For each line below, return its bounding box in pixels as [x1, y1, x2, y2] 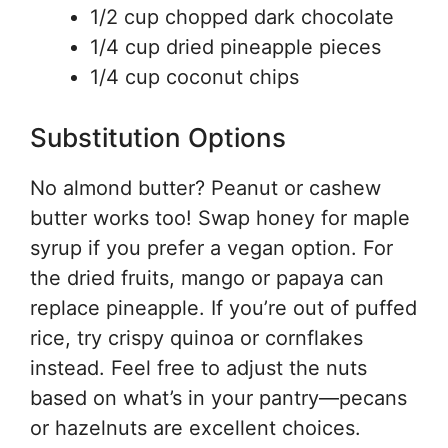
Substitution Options [30, 121, 286, 153]
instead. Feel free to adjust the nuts [30, 355, 367, 380]
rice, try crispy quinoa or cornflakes [30, 325, 363, 350]
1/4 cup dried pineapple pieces [90, 34, 381, 59]
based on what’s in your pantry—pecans [30, 385, 407, 410]
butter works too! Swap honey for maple [30, 205, 410, 230]
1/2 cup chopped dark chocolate [90, 4, 394, 29]
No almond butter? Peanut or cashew [30, 175, 381, 200]
